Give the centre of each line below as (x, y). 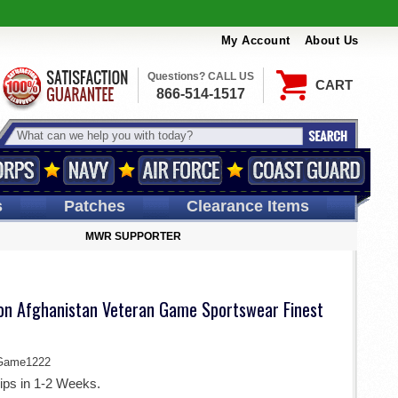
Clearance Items (247, 206)
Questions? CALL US (200, 76)
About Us (331, 41)
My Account (255, 41)
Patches (94, 206)
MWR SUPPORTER (133, 236)
